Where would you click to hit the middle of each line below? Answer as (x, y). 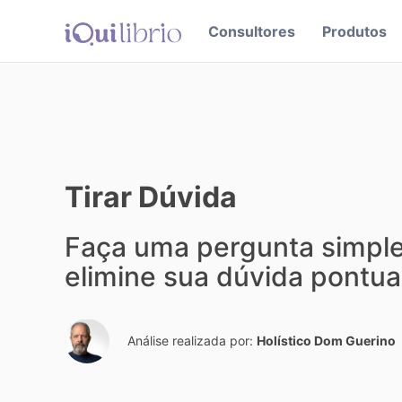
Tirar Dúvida (151, 197)
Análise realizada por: (192, 341)
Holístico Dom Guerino (326, 341)
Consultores (252, 31)
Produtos (354, 31)
